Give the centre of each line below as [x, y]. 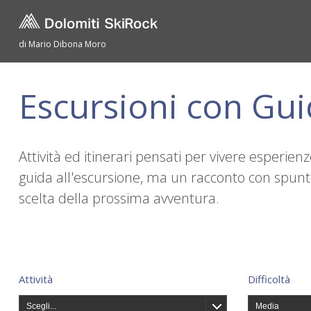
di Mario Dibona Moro [62, 44]
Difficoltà [269, 279]
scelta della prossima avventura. [119, 199]
